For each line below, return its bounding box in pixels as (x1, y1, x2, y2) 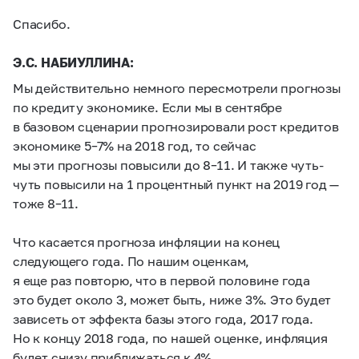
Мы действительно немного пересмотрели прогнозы (13, 80, 341, 95)
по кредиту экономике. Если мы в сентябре (13, 99, 282, 115)
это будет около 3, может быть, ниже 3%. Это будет (13, 292, 332, 307)
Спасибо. (13, 16, 71, 31)
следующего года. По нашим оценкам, (13, 253, 250, 268)
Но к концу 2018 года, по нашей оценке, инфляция (13, 330, 328, 345)
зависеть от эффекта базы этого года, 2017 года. (13, 311, 313, 326)
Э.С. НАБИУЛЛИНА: (13, 54, 134, 70)
